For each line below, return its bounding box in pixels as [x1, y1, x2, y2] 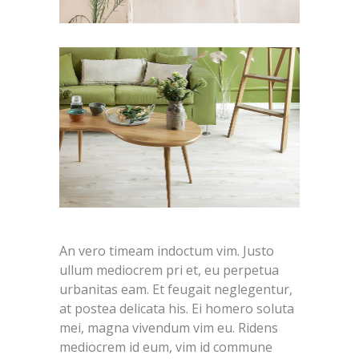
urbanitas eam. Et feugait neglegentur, [59, 280, 292, 298]
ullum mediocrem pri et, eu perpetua [59, 260, 279, 279]
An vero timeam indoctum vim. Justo [59, 241, 274, 260]
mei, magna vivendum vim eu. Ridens [59, 318, 278, 337]
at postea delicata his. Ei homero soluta [59, 299, 294, 317]
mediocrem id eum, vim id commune [59, 337, 272, 356]
